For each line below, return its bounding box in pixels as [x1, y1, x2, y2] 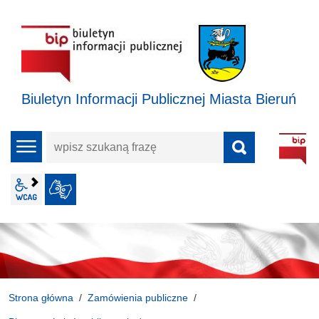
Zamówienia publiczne [88, 291, 188, 303]
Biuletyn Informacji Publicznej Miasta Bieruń [21, 91, 296, 107]
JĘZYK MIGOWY [123, 184, 189, 194]
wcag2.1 [42, 183, 85, 195]
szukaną [46, 157, 88, 169]
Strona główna [9, 291, 73, 303]
